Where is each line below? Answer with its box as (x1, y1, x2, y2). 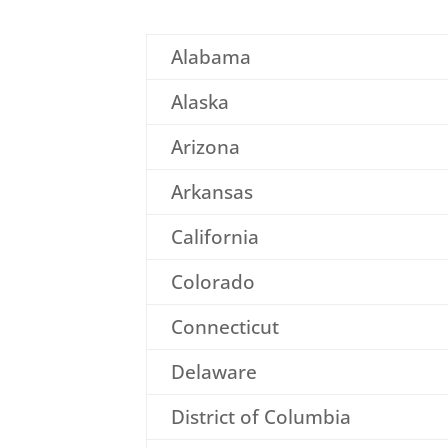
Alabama (170, 43, 251, 70)
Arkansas (170, 178, 253, 205)
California (170, 223, 259, 250)
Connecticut (170, 313, 279, 340)
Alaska (170, 88, 229, 115)
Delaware (170, 358, 257, 385)
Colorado (170, 268, 255, 295)
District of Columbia (170, 403, 351, 430)
